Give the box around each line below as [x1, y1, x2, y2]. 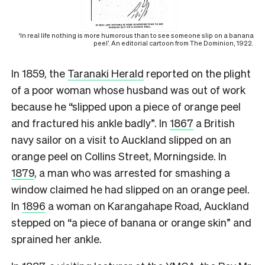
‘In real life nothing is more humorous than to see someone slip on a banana [19, 31, 254, 40]
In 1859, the [11, 66, 67, 80]
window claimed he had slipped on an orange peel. [11, 182, 250, 196]
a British [193, 115, 235, 130]
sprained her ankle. [11, 231, 102, 245]
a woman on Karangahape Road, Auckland [46, 198, 249, 212]
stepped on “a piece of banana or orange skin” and [11, 215, 251, 229]
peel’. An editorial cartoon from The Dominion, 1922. [93, 38, 254, 47]
